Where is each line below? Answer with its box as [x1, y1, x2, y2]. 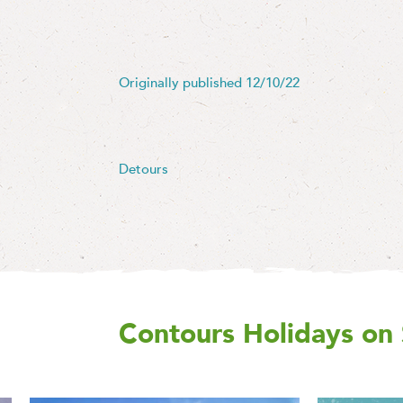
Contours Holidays [119, 316, 354, 353]
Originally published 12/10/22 [119, 74, 300, 92]
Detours [119, 160, 168, 178]
